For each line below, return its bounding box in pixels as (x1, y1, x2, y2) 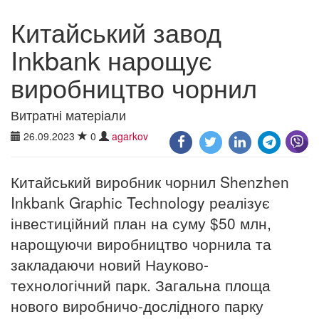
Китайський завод (11, 13, 221, 50)
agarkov (112, 128, 148, 143)
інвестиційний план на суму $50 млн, (11, 211, 271, 234)
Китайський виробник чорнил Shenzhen (11, 170, 289, 192)
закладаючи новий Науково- (11, 253, 209, 275)
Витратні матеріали (11, 105, 126, 124)
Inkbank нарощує (11, 41, 211, 78)
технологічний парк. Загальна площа (11, 273, 271, 296)
